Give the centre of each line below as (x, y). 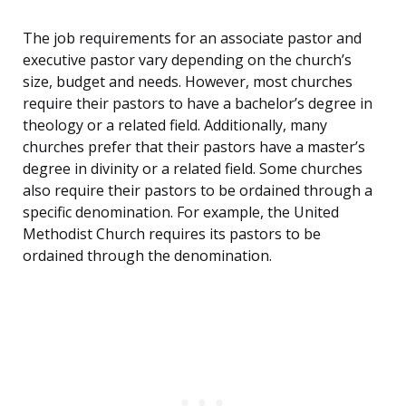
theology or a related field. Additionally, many (175, 126)
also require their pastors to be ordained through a (198, 191)
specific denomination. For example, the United (181, 213)
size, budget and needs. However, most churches (188, 82)
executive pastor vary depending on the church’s (187, 60)
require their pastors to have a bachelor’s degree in (198, 104)
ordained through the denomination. (147, 256)
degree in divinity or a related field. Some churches (193, 169)
